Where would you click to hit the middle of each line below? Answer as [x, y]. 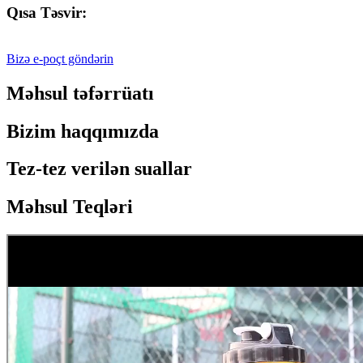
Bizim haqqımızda [83, 131]
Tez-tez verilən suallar [99, 169]
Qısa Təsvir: [47, 13]
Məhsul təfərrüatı [80, 93]
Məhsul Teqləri [70, 207]
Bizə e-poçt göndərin [60, 58]
